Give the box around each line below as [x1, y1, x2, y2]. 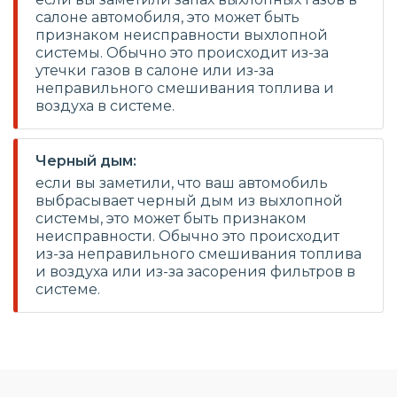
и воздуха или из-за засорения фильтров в [35, 263, 355, 280]
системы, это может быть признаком [35, 210, 307, 227]
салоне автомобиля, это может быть [35, 9, 300, 26]
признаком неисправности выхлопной [35, 27, 328, 43]
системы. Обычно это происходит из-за [35, 44, 329, 61]
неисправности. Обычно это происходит [35, 228, 339, 245]
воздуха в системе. [35, 97, 175, 114]
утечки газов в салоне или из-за [35, 62, 274, 79]
